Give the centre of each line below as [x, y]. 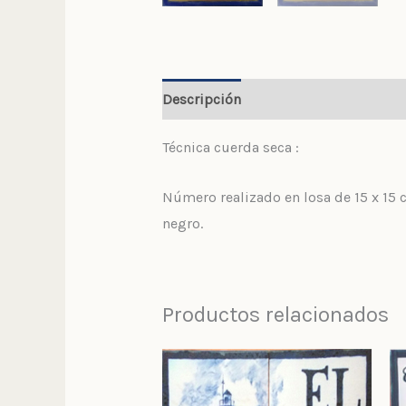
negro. [182, 223]
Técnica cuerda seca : [230, 148]
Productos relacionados [275, 314]
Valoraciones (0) [311, 100]
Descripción [201, 100]
